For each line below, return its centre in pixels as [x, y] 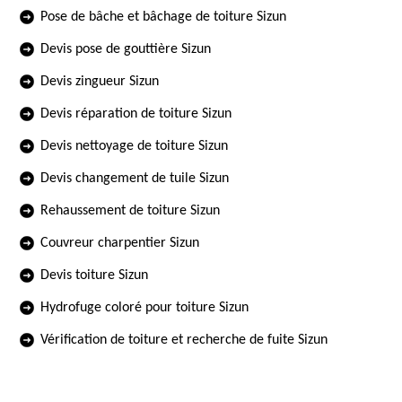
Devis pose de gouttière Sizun [126, 49]
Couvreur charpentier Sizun [120, 243]
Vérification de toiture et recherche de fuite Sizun [184, 340]
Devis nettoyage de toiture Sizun [134, 146]
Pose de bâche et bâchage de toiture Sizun [163, 17]
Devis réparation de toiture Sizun [136, 114]
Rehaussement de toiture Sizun [130, 211]
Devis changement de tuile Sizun [135, 179]
